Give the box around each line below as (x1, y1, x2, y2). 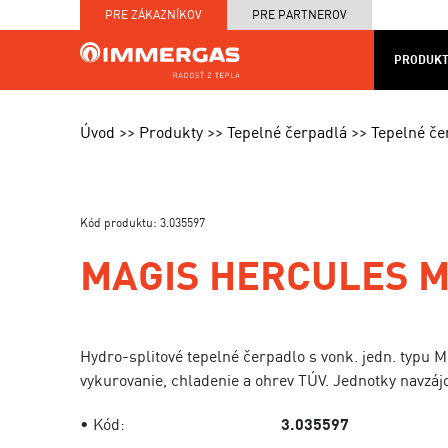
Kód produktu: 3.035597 (80, 215, 205, 230)
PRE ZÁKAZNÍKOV (105, 7, 202, 22)
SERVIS (245, 100, 286, 115)
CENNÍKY (324, 109, 376, 124)
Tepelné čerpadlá (227, 122, 347, 142)
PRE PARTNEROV (252, 7, 347, 22)
